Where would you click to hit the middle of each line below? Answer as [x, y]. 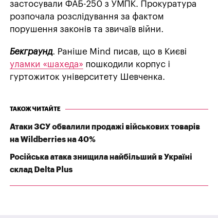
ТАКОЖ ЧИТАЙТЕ [35, 109]
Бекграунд [31, 52]
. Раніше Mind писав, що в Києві [120, 52]
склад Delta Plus [41, 170]
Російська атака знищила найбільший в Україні [101, 157]
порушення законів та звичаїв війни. [87, 29]
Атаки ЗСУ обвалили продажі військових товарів [105, 127]
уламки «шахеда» [46, 64]
